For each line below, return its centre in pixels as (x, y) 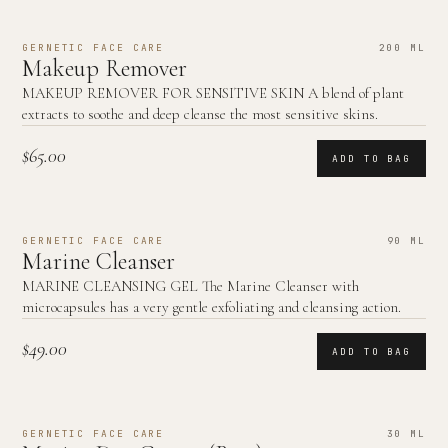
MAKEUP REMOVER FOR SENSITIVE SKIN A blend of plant (213, 93)
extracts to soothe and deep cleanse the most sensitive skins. (200, 114)
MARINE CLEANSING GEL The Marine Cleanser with (190, 286)
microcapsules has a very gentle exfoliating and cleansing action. (211, 307)
